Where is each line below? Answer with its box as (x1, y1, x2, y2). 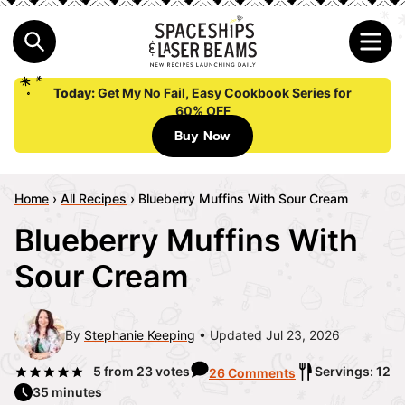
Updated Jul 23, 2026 (210, 326, 340, 343)
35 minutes (33, 384, 102, 400)
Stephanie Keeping (84, 326, 195, 343)
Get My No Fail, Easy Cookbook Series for (98, 85, 352, 101)
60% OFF (174, 103, 231, 119)
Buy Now (174, 127, 231, 146)
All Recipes (61, 191, 127, 207)
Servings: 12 (314, 363, 391, 380)
